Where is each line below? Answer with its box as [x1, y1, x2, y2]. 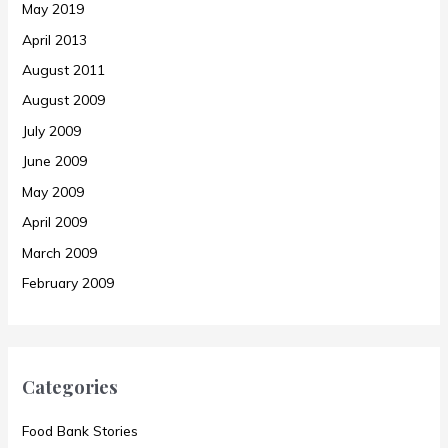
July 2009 [22, 121, 82, 139]
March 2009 [22, 243, 98, 261]
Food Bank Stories [22, 421, 139, 439]
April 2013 [22, 30, 88, 48]
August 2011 [22, 61, 106, 79]
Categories [22, 374, 119, 400]
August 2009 [22, 91, 106, 109]
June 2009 [22, 152, 88, 170]
